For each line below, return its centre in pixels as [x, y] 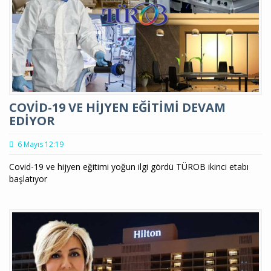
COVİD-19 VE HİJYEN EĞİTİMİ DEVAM [117, 108]
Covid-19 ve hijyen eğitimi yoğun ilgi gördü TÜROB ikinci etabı [129, 167]
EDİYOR [32, 121]
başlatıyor [29, 179]
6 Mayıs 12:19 [40, 145]
